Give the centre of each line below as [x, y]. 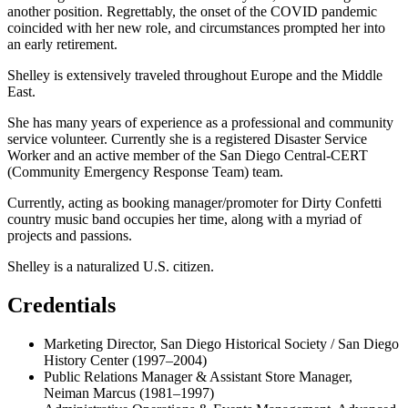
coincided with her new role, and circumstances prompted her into [196, 27]
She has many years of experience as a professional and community [200, 122]
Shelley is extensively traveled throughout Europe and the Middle [195, 75]
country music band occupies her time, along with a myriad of [184, 219]
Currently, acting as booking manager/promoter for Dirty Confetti [194, 202]
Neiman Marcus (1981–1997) [129, 393]
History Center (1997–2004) [125, 360]
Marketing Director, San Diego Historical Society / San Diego [221, 343]
